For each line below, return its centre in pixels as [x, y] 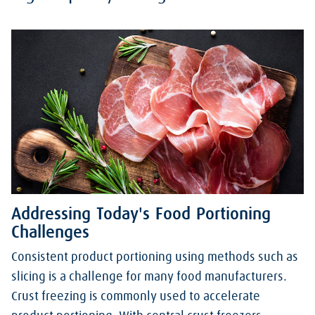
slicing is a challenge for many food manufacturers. [149, 277]
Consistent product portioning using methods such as [155, 257]
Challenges [50, 233]
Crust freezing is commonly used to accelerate [136, 297]
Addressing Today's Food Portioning [141, 214]
